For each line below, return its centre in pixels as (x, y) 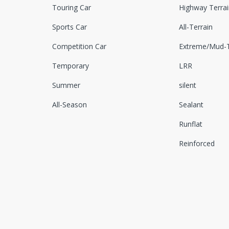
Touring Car (72, 8)
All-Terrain (196, 27)
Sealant (191, 105)
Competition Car (79, 47)
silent (187, 85)
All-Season (70, 105)
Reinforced (197, 144)
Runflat (190, 124)
